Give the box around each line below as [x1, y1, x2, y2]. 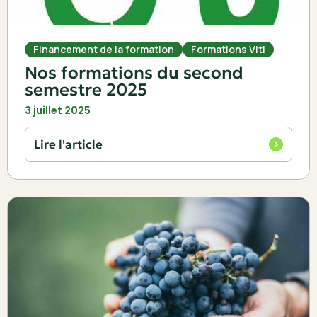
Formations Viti [191, 42, 265, 56]
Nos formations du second [25, 62, 243, 83]
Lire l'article [34, 137, 103, 152]
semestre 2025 [25, 79, 147, 100]
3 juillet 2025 [25, 103, 91, 117]
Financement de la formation [33, 42, 174, 56]
